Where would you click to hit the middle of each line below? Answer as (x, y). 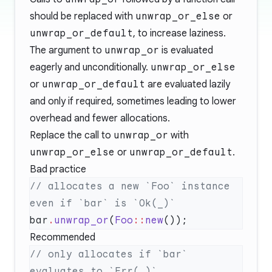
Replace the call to (72, 135)
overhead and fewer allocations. (100, 118)
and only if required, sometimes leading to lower (133, 101)
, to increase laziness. (179, 33)
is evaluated (186, 50)
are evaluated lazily (188, 84)
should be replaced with (83, 16)
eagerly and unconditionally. (90, 67)
